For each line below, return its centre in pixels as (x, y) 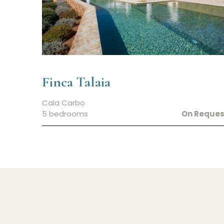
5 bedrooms (65, 114)
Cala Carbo (63, 103)
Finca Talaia (76, 82)
